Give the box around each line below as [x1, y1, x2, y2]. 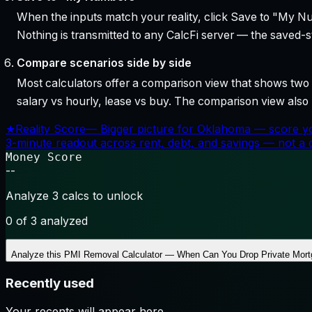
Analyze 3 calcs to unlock [6, 189, 143, 203]
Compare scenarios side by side [16, 56, 192, 70]
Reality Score [15, 122, 86, 136]
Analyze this [11, 249, 64, 260]
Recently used [6, 274, 94, 291]
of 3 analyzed [13, 214, 88, 228]
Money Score [6, 150, 82, 164]
